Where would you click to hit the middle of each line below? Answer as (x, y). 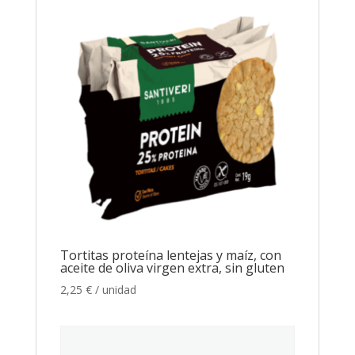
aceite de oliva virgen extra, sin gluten (172, 268)
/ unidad (115, 290)
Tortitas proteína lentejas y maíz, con (170, 256)
